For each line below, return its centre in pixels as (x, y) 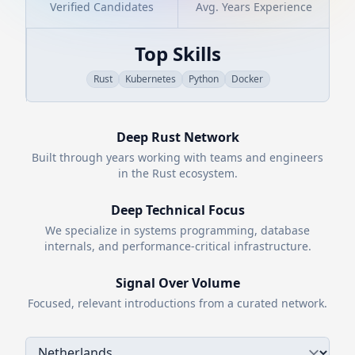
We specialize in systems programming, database (177, 230)
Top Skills (178, 53)
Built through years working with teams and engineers (177, 157)
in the (135, 173)
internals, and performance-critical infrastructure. (177, 246)
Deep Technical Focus (177, 210)
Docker (247, 79)
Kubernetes (150, 79)
